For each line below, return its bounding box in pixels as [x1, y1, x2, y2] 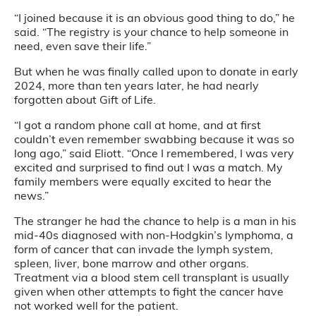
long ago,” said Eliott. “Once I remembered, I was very [14, 146, 294, 160]
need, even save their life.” [14, 39, 151, 53]
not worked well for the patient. [14, 298, 178, 312]
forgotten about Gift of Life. [14, 92, 156, 107]
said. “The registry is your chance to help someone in [14, 25, 288, 39]
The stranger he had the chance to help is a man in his [14, 214, 296, 228]
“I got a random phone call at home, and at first [14, 118, 261, 132]
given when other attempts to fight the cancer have [14, 284, 284, 298]
